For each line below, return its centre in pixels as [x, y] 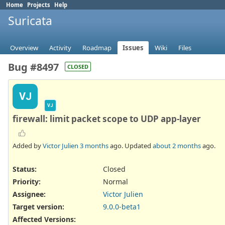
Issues [133, 48]
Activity [60, 48]
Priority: [27, 181]
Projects [39, 5]
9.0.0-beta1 [122, 207]
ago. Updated [131, 145]
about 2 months [177, 145]
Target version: [38, 207]
